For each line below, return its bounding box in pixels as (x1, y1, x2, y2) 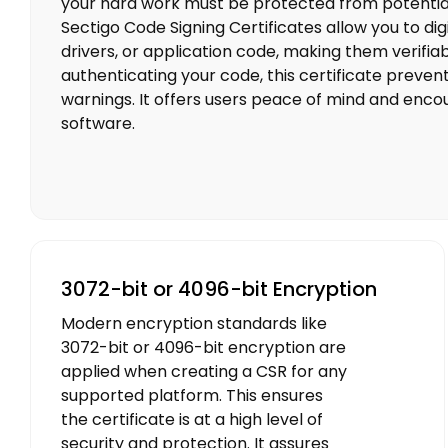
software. (61, 112, 135, 136)
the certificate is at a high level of (61, 408, 323, 432)
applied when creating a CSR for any (61, 360, 347, 384)
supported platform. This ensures (61, 384, 323, 408)
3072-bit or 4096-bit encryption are (61, 336, 346, 360)
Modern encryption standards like (61, 312, 327, 336)
